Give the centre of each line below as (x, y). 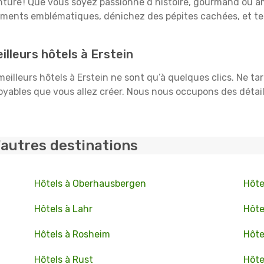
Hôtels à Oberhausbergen (90, 184)
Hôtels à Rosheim (72, 234)
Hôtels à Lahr (63, 209)
